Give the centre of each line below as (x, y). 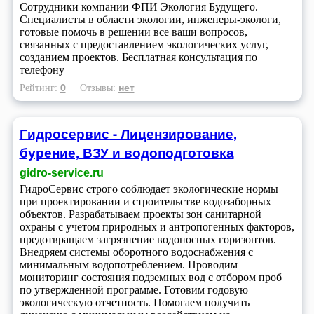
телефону (42, 70)
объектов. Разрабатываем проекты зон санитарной (140, 214)
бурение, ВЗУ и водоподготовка (127, 152)
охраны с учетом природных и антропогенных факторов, (157, 226)
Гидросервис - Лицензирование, (128, 133)
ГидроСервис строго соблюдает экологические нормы (149, 189)
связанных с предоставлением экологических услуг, (144, 45)
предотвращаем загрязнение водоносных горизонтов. (148, 239)
